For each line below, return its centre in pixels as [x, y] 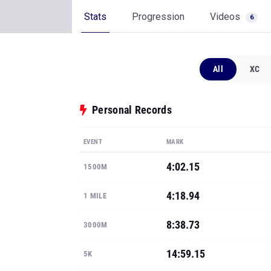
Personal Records [132, 110]
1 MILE [95, 196]
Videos [226, 17]
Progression [158, 17]
